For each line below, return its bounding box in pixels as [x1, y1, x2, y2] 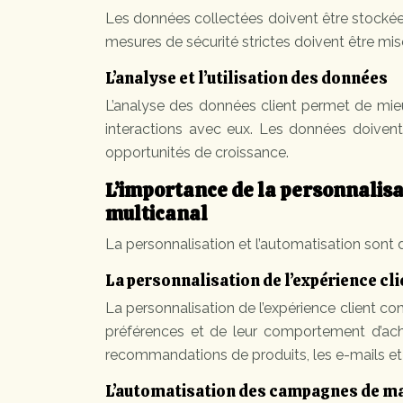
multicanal [105, 201, 208, 227]
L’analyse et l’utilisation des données [105, 67, 388, 88]
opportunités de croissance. [105, 144, 289, 161]
